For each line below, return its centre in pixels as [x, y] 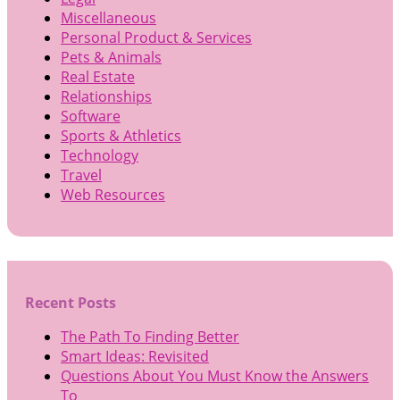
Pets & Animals [111, 57]
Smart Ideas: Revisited [135, 357]
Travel [81, 175]
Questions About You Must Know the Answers [215, 376]
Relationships [106, 96]
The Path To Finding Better [150, 337]
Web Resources [113, 194]
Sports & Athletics [121, 135]
